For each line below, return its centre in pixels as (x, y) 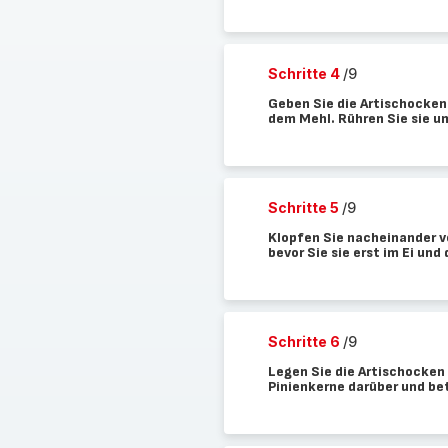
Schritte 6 (305, 341)
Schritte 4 (305, 73)
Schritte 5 (304, 207)
